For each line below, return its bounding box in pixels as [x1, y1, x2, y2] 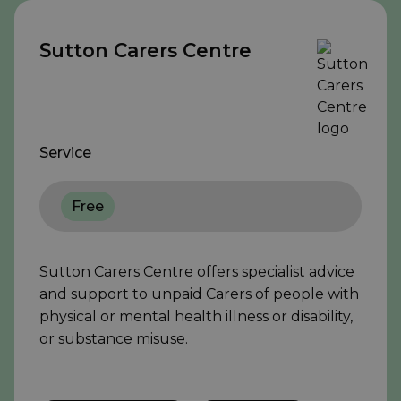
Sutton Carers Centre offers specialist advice [39, 263, 354, 281]
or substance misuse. [39, 330, 188, 348]
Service [39, 144, 91, 162]
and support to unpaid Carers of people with [39, 286, 359, 303]
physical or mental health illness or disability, [39, 308, 353, 326]
